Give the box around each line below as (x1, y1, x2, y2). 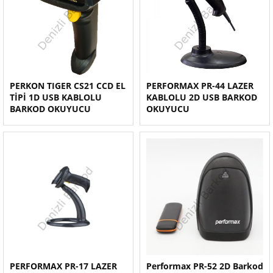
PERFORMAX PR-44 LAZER (146, 80, 253, 91)
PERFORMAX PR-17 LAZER (10, 260, 117, 272)
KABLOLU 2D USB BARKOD (146, 91, 257, 103)
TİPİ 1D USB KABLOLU (10, 91, 102, 103)
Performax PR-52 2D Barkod (146, 260, 263, 272)
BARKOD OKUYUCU (10, 103, 91, 115)
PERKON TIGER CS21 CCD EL (10, 80, 126, 91)
